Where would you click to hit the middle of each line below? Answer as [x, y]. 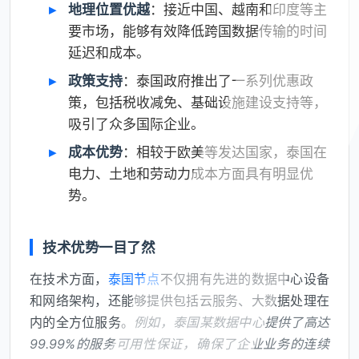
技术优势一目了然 [99, 248]
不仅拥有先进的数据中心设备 [245, 279]
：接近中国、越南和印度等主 [238, 10]
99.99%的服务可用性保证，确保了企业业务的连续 [179, 344]
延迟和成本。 [109, 53]
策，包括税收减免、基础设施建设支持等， [198, 103]
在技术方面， [69, 279]
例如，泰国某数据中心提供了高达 [232, 323]
